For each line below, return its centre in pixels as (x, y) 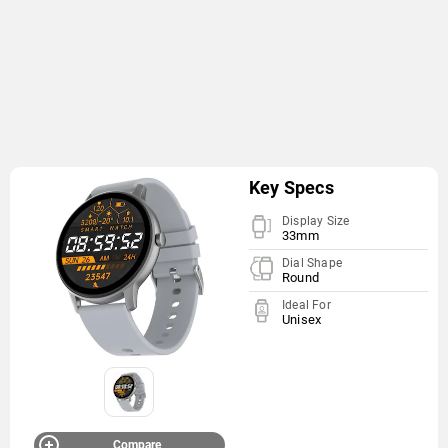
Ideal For (306, 305)
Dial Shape (311, 263)
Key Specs (291, 187)
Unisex (301, 319)
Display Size (315, 221)
